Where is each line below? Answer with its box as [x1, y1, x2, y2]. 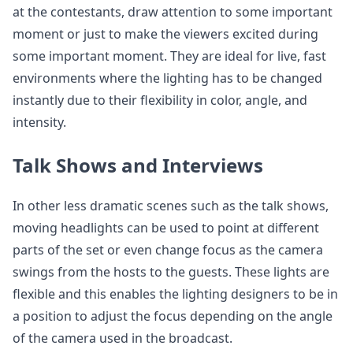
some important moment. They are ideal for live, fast [13, 47, 326, 65]
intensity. [13, 113, 66, 131]
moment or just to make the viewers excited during [13, 25, 318, 43]
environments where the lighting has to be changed [13, 69, 322, 87]
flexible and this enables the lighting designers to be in [13, 285, 338, 303]
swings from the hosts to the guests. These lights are [13, 263, 329, 281]
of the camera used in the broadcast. [13, 329, 232, 347]
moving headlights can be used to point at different [13, 219, 319, 236]
